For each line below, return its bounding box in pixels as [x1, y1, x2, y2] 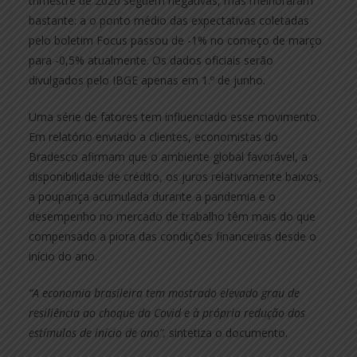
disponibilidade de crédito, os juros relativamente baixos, [29, 168, 322, 184]
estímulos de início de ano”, [29, 324, 166, 340]
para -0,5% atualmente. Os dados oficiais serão [29, 52, 273, 68]
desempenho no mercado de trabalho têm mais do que [29, 208, 316, 224]
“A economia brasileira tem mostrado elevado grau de [29, 284, 300, 300]
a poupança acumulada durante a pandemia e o [29, 188, 276, 204]
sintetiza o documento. [166, 324, 288, 340]
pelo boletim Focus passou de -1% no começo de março [29, 32, 322, 48]
